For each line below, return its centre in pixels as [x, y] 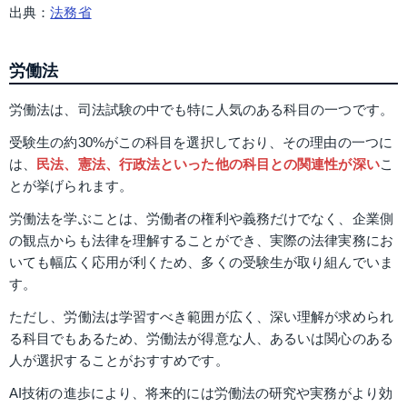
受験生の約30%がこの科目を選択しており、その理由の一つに [201, 143]
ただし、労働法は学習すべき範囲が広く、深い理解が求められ [201, 317]
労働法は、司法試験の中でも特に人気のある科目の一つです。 [201, 110]
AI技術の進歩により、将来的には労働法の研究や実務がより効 [201, 393]
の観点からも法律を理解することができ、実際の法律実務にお [201, 241]
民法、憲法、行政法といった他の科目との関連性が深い [208, 164]
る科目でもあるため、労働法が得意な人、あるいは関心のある [201, 339]
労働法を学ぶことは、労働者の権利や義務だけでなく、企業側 [201, 219]
